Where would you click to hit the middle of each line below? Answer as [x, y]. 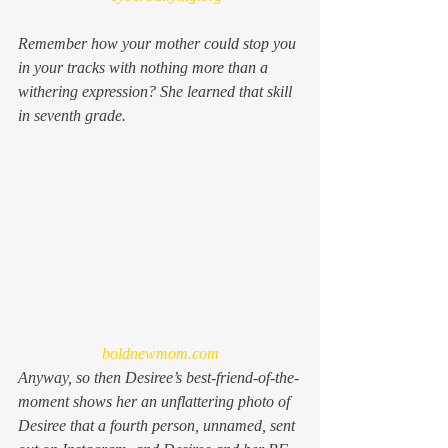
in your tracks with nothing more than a [145, 68]
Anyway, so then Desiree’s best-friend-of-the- [158, 377]
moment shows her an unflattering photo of [156, 401]
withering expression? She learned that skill [157, 92]
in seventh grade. [72, 116]
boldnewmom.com [160, 353]
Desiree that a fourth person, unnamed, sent [158, 425]
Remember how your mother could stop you [159, 44]
